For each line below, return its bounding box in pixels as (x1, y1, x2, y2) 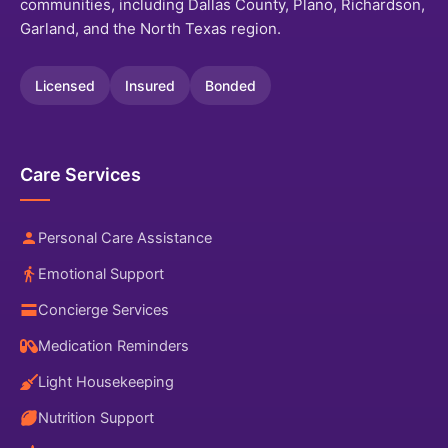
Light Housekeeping (38, 373, 174, 392)
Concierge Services (38, 301, 169, 320)
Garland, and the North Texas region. (20, 19, 281, 39)
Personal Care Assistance (38, 229, 212, 248)
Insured (125, 77, 175, 95)
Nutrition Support (38, 409, 154, 428)
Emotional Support (38, 265, 164, 284)
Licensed (35, 77, 95, 95)
